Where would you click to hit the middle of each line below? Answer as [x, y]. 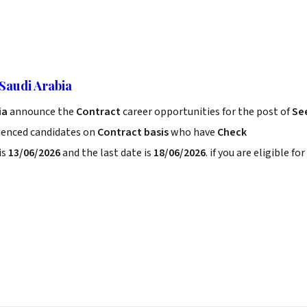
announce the [42, 112]
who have [193, 132]
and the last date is [107, 153]
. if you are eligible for [255, 153]
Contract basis [133, 132]
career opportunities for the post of [207, 112]
